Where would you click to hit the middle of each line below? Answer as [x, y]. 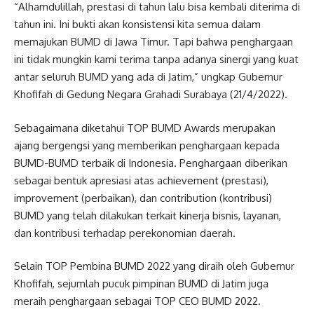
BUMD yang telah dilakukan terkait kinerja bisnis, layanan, [148, 215]
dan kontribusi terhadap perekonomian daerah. [125, 233]
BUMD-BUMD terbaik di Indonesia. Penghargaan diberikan [151, 163]
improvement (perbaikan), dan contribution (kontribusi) [143, 198]
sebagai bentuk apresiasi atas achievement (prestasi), [141, 180]
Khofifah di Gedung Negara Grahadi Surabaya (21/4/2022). [151, 94]
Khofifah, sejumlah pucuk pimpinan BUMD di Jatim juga [141, 284]
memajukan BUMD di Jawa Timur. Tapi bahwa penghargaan [153, 42]
